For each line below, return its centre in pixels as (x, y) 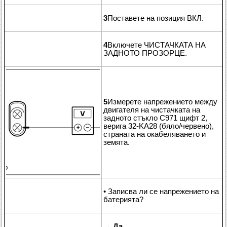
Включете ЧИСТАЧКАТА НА (157, 45)
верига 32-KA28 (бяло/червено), (159, 126)
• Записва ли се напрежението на (161, 191)
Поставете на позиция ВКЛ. (156, 18)
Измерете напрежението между (162, 102)
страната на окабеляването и (155, 134)
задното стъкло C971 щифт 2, (155, 118)
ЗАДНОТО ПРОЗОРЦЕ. (145, 53)
